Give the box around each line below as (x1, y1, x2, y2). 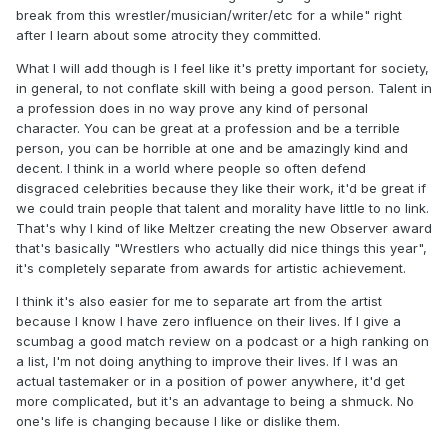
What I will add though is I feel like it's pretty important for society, (16, 60, 429, 77)
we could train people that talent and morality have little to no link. (16, 200, 429, 217)
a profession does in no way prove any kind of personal (16, 100, 368, 117)
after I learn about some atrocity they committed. (16, 27, 321, 44)
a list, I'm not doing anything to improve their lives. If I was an (16, 353, 398, 370)
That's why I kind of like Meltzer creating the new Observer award (16, 220, 432, 237)
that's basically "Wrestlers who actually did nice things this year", (16, 240, 427, 257)
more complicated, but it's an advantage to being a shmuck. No (16, 393, 414, 410)
